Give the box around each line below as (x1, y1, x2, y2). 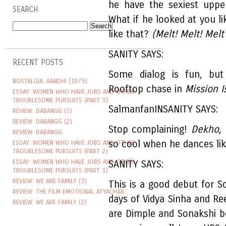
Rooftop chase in (108, 83, 185, 95)
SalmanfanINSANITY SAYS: (108, 103, 218, 116)
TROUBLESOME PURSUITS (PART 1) (13, 166, 108, 175)
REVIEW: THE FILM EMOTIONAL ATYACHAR (13, 188, 124, 196)
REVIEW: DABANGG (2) (13, 118, 72, 126)
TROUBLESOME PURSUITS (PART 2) (13, 147, 108, 155)
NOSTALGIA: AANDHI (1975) (13, 77, 87, 85)
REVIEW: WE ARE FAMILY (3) (13, 177, 87, 185)
